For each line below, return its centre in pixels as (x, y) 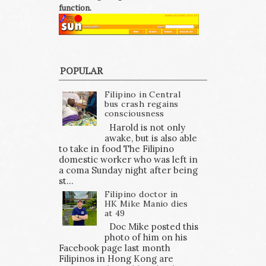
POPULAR (81, 70)
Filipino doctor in (141, 194)
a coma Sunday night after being (128, 170)
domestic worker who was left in (128, 159)
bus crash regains (141, 104)
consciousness (134, 113)
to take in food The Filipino (116, 148)
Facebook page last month (115, 248)
